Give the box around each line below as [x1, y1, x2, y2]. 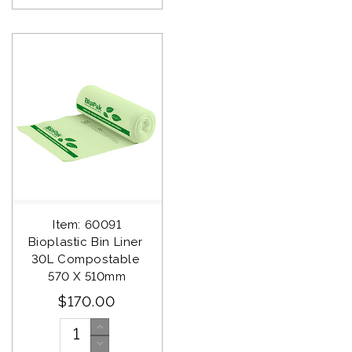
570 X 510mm [48, 269, 126, 284]
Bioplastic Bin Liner [27, 234, 147, 249]
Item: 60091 [53, 217, 122, 232]
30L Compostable [31, 251, 144, 266]
